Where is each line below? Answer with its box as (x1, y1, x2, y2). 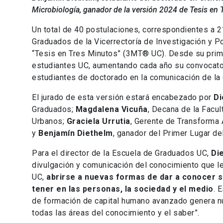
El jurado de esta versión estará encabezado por (32, 92, 214, 102)
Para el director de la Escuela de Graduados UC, (32, 148, 211, 158)
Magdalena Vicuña (75, 104, 148, 114)
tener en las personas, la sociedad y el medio (32, 184, 214, 194)
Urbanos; (32, 116, 67, 126)
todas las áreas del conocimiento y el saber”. (32, 208, 200, 218)
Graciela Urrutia (66, 116, 130, 126)
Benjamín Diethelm (38, 128, 113, 138)
